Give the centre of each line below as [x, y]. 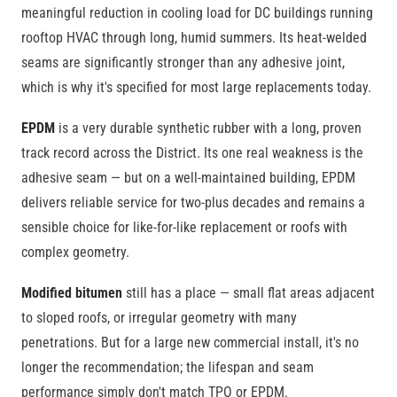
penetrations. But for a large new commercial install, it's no [190, 343]
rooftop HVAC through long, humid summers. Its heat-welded [194, 38]
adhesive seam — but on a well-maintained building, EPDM [188, 178]
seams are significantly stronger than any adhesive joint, [183, 62]
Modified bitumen [72, 293]
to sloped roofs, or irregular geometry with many [159, 318]
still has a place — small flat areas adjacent [249, 293]
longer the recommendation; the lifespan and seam [167, 367]
